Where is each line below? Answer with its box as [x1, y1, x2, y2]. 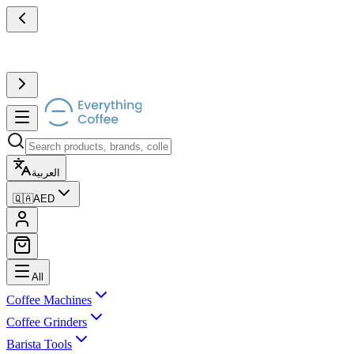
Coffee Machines [6, 293, 92, 307]
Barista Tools [6, 337, 72, 351]
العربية [32, 167, 60, 179]
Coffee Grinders [6, 315, 87, 329]
